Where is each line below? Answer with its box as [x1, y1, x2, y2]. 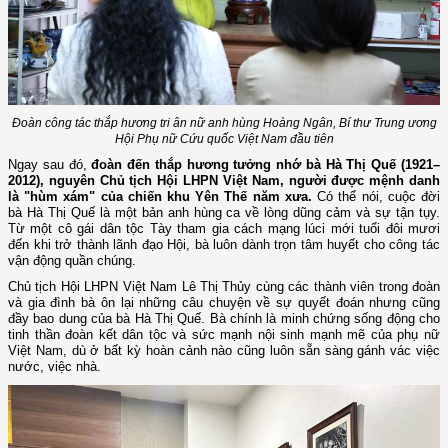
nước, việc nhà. [8, 359, 101, 375]
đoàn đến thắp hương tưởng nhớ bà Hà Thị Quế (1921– [91, 157, 441, 173]
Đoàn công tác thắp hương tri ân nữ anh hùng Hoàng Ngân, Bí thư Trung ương [11, 116, 437, 131]
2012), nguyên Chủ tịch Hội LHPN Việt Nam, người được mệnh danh [8, 173, 440, 189]
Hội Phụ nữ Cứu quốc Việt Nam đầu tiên [114, 132, 334, 147]
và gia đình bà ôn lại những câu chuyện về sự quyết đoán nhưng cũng [8, 295, 440, 311]
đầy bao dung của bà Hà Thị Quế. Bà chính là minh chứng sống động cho [8, 311, 440, 327]
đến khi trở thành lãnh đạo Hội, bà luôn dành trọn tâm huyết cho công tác [8, 237, 440, 253]
